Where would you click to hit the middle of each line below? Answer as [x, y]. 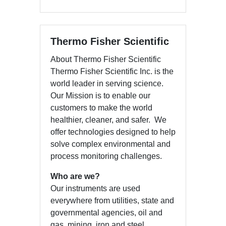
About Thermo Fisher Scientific [106, 59]
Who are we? [75, 176]
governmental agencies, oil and [106, 212]
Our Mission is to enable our [100, 95]
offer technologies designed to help [113, 132]
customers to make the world [101, 107]
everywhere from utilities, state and [112, 200]
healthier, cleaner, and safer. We [108, 120]
